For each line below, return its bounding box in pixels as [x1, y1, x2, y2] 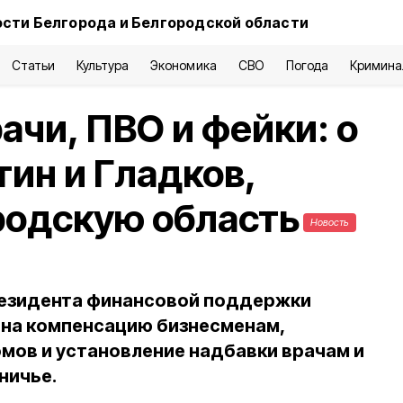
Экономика [150, 58, 217, 73]
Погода [285, 58, 328, 73]
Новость [310, 216, 349, 228]
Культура [76, 58, 130, 73]
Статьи [11, 58, 56, 73]
